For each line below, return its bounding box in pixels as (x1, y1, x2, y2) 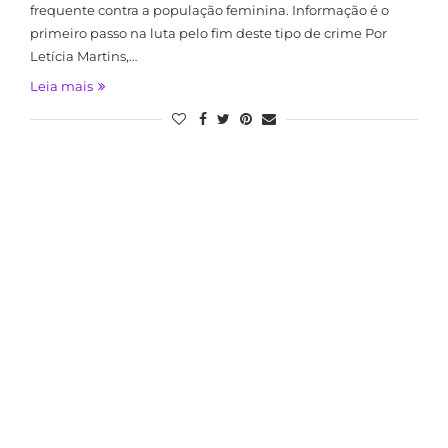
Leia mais (29, 78, 93, 94)
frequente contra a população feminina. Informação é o (29, 2, 389, 18)
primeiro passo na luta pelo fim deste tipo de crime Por (29, 25, 387, 41)
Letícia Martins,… (29, 48, 137, 64)
